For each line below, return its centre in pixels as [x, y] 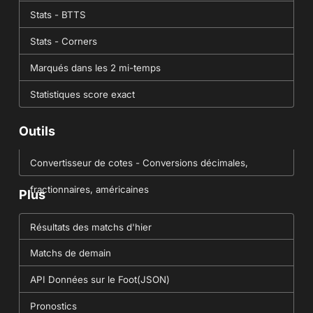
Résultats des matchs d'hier [90, 227]
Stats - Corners [63, 42]
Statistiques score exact [82, 95]
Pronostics [53, 306]
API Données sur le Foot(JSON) [100, 279]
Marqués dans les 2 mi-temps [95, 68]
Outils [37, 131]
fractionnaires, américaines [89, 189]
